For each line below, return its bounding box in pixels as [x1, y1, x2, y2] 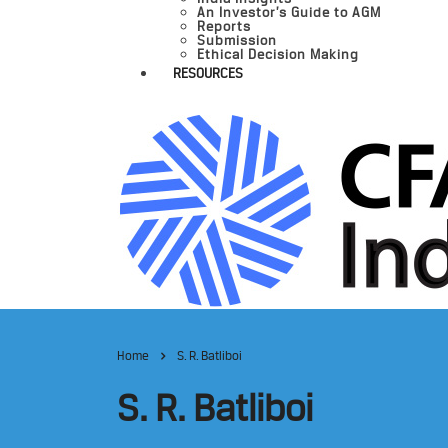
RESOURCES [173, 65, 243, 81]
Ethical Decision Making [197, 46, 359, 62]
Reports [197, 18, 251, 34]
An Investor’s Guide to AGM [197, 4, 381, 20]
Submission [197, 32, 277, 48]
